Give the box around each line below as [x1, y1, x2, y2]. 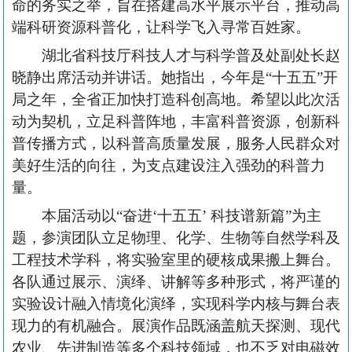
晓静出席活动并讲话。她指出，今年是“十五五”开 [12, 68, 338, 86]
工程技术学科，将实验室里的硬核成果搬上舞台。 [12, 251, 340, 268]
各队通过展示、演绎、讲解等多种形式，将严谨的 [12, 273, 340, 290]
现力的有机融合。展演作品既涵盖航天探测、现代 [12, 317, 340, 334]
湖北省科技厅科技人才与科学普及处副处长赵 [42, 46, 340, 64]
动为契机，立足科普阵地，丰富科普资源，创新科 [12, 112, 340, 130]
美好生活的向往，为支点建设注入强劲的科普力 [12, 156, 325, 174]
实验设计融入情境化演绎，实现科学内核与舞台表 [12, 295, 340, 312]
